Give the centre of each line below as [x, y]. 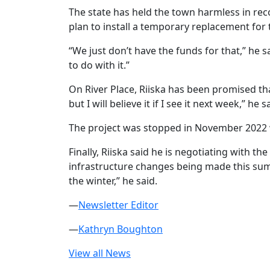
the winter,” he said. [114, 181]
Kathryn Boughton [121, 229]
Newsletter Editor [118, 205]
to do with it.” [99, 65]
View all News [100, 253]
